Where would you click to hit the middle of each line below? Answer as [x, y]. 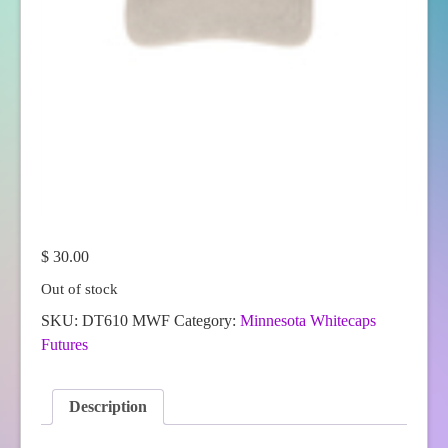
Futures [64, 344]
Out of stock [79, 288]
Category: [207, 320]
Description [108, 406]
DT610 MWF [126, 320]
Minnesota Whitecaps [308, 320]
